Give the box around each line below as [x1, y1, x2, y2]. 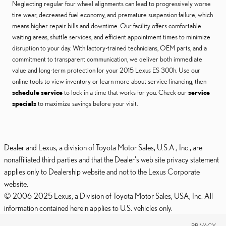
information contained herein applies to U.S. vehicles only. [4, 203, 173, 213]
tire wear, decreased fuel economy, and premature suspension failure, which [12, 11, 213, 19]
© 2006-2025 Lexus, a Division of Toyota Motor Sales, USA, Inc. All [4, 191, 213, 201]
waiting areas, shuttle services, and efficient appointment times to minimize [12, 33, 210, 41]
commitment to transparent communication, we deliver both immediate [12, 55, 202, 64]
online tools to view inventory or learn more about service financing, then [12, 77, 206, 86]
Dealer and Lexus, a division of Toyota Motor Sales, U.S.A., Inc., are [4, 143, 202, 152]
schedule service [12, 88, 63, 97]
